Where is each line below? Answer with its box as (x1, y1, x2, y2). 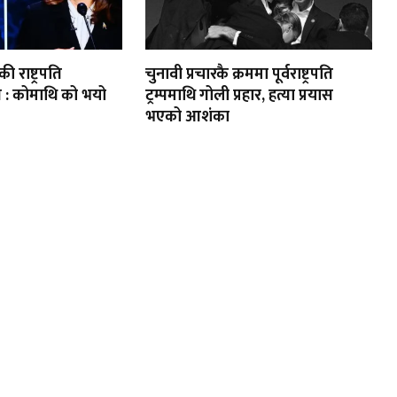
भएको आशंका (145, 104, 230, 130)
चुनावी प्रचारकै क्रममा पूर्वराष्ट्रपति (145, 61, 333, 88)
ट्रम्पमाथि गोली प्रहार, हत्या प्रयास (145, 82, 333, 109)
